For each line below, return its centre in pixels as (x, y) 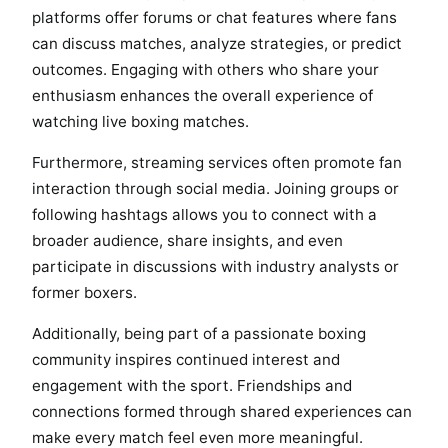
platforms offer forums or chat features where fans (214, 18)
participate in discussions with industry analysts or (215, 267)
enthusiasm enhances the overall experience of (202, 96)
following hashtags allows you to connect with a (204, 215)
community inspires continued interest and (186, 360)
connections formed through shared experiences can (222, 412)
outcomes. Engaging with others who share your (205, 70)
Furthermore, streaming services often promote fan (217, 163)
